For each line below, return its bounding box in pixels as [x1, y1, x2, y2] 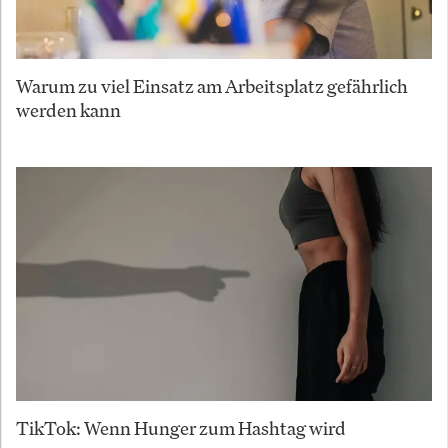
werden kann [16, 98, 121, 123]
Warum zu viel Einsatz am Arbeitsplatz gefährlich [16, 74, 408, 99]
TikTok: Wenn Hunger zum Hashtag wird [16, 416, 346, 441]
